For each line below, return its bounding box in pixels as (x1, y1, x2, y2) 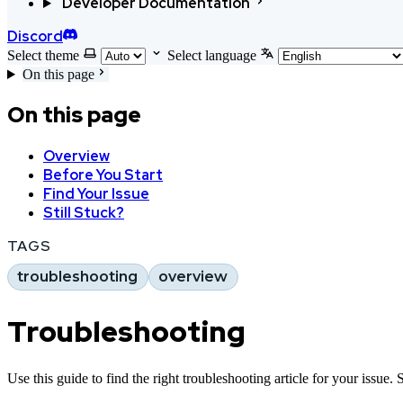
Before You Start (43, 165, 163, 184)
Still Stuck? (43, 202, 124, 222)
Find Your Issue (43, 184, 149, 203)
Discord (7, 27, 63, 46)
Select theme (7, 48, 79, 63)
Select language (167, 48, 256, 63)
